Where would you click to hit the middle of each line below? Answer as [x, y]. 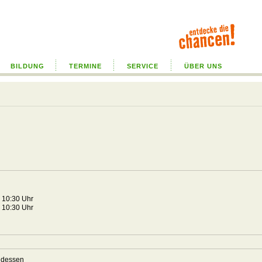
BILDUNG [27, 66]
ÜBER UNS [203, 66]
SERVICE [143, 66]
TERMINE [85, 66]
